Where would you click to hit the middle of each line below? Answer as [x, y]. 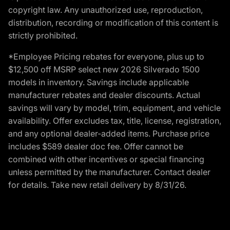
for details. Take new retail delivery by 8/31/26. [97, 185]
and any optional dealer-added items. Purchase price [109, 133]
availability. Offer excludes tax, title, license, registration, [115, 120]
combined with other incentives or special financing [106, 159]
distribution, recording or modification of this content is [113, 22]
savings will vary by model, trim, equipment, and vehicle [114, 108]
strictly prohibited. [43, 35]
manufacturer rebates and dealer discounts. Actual [104, 95]
